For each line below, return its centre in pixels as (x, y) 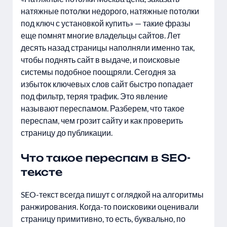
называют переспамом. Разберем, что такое (103, 108)
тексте (42, 172)
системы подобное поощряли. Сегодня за (98, 72)
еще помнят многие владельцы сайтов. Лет (101, 35)
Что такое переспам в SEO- (106, 158)
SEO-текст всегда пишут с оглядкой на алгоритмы (112, 194)
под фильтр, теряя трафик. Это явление (94, 96)
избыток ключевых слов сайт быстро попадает (107, 84)
